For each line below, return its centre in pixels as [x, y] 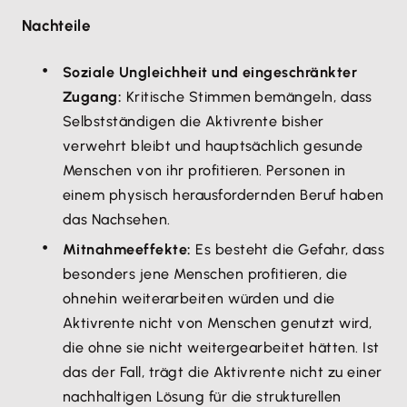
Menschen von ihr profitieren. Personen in [204, 170]
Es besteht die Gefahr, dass [288, 249]
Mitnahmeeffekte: [127, 249]
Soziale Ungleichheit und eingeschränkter [210, 72]
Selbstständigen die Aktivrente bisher [194, 121]
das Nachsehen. [117, 219]
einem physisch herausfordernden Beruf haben [223, 195]
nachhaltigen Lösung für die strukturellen [202, 397]
